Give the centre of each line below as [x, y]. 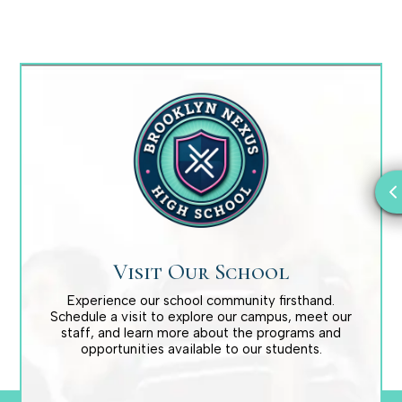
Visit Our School [201, 272]
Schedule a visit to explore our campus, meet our [201, 317]
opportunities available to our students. [201, 350]
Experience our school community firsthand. [201, 301]
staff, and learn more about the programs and [201, 333]
